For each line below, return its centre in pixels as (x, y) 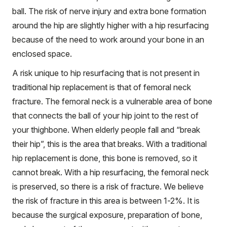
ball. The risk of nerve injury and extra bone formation (109, 11)
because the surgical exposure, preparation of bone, (107, 215)
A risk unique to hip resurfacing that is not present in (106, 73)
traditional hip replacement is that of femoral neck (102, 87)
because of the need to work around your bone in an (108, 39)
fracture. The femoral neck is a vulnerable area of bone (112, 101)
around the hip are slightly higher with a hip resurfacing (110, 25)
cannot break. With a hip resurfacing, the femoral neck (110, 172)
